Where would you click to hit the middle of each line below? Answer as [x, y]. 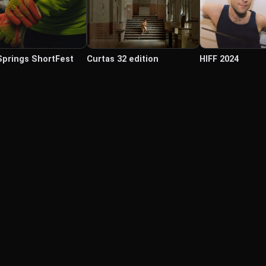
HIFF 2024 [219, 59]
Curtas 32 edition [123, 59]
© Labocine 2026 [133, 253]
